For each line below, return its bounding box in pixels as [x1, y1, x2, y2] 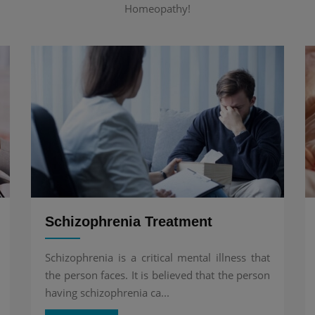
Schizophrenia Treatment [45, 214, 212, 230]
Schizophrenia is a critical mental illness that [45, 250, 270, 265]
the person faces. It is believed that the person [45, 268, 270, 283]
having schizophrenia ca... [45, 285, 169, 300]
